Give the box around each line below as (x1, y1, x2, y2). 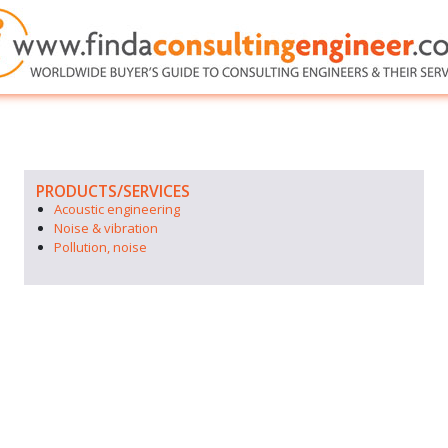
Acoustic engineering (54, 200, 180, 218)
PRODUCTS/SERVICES (36, 180, 190, 202)
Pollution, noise (54, 238, 147, 256)
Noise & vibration (54, 219, 158, 237)
